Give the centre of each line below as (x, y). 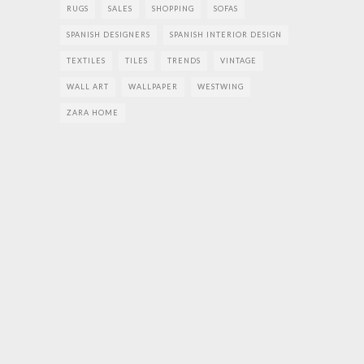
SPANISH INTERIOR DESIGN (226, 34)
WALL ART (88, 86)
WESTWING (221, 86)
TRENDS (184, 60)
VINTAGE (238, 60)
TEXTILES (86, 60)
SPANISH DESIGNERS (108, 34)
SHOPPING (173, 8)
